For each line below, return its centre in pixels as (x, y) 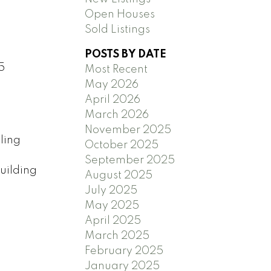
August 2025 (119, 175)
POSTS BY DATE (126, 54)
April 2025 (113, 220)
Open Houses (120, 14)
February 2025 (124, 251)
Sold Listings (118, 29)
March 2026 (117, 115)
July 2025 (111, 190)
